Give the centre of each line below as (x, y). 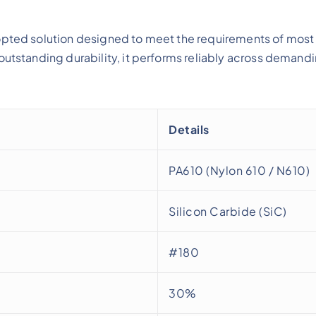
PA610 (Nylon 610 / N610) (239, 171)
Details (189, 130)
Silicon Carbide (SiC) (228, 212)
